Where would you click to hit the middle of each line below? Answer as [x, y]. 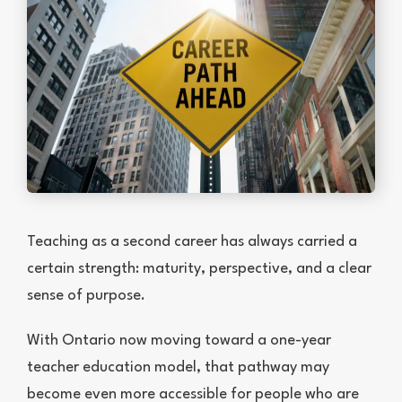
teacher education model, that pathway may [178, 368]
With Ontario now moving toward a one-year [179, 341]
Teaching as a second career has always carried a [192, 242]
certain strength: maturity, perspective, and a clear [199, 269]
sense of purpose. [86, 296]
